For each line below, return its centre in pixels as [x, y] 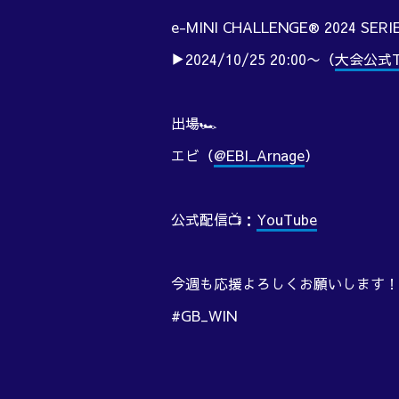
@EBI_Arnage [259, 155]
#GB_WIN [204, 316]
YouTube [287, 220]
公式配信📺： [214, 220]
